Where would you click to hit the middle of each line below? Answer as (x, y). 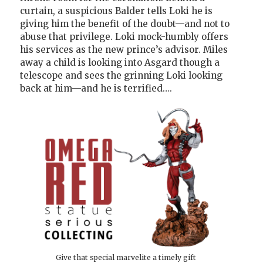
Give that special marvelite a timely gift (126, 257)
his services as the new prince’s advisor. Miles (124, 50)
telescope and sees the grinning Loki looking (121, 76)
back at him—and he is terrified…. (96, 89)
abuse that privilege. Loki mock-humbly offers (124, 37)
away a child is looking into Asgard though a (120, 63)
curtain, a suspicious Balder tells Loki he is (116, 11)
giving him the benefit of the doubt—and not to (125, 24)
